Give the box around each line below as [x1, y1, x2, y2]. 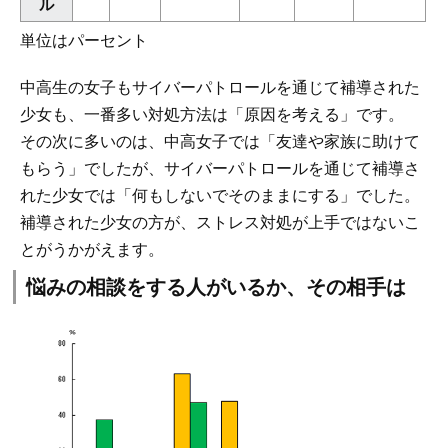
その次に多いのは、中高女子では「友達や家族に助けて [20, 133, 420, 151]
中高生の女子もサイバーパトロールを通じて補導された [20, 79, 420, 97]
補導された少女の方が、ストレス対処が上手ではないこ [20, 214, 420, 232]
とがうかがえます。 [20, 241, 164, 259]
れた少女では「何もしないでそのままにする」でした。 [20, 187, 420, 205]
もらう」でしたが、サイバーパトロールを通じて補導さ [20, 160, 420, 178]
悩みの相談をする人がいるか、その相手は [26, 275, 406, 298]
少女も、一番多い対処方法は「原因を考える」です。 [20, 106, 404, 124]
